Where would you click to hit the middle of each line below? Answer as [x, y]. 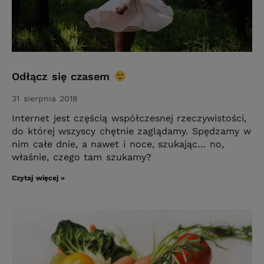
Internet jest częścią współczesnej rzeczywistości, [129, 118]
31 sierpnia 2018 [45, 99]
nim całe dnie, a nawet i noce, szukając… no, [118, 144]
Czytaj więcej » [39, 178]
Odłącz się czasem [63, 77]
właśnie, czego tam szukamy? [82, 157]
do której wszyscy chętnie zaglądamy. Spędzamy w [131, 131]
